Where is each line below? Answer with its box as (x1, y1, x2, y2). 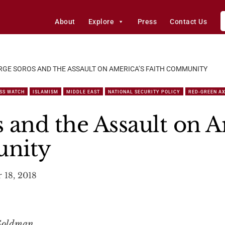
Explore (88, 18, 115, 26)
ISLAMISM (33, 89, 58, 94)
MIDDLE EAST (66, 89, 100, 94)
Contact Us (170, 18, 207, 26)
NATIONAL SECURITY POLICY (108, 89, 180, 94)
